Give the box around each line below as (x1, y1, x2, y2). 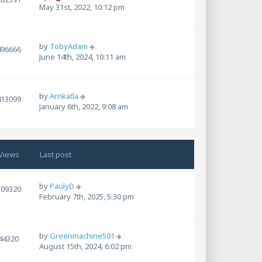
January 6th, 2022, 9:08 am (39, 101, 128, 112)
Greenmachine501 (50, 230, 115, 241)
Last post (40, 149, 71, 160)
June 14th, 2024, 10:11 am (39, 51, 126, 62)
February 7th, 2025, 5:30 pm (39, 191, 134, 202)
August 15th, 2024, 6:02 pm (39, 240, 132, 251)
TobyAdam (50, 40, 88, 51)
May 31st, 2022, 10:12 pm (39, 2, 125, 12)
